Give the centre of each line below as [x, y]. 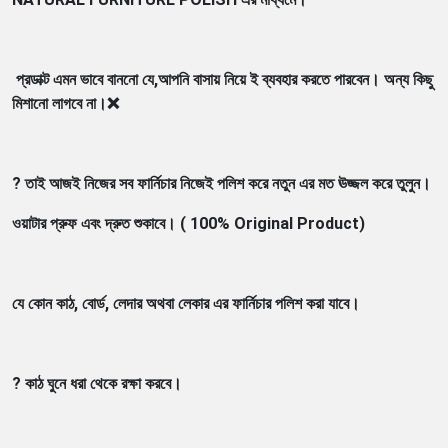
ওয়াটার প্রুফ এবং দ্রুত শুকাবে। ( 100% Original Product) [190, 224]
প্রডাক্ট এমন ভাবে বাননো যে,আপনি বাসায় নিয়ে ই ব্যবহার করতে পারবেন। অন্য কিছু [222, 80]
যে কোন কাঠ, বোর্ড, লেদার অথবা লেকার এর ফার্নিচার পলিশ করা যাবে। [186, 304]
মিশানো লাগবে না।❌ [65, 104]
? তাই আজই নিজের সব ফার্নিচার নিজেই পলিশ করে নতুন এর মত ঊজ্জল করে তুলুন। [223, 184]
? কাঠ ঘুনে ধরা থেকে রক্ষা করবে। [99, 384]
